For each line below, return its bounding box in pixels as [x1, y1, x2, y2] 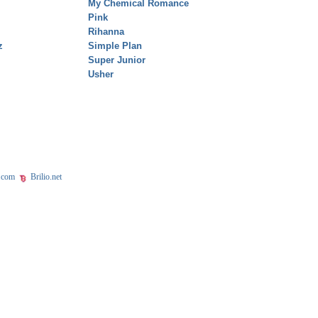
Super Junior [88, 55, 146, 66]
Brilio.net [28, 172, 62, 182]
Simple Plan [88, 40, 142, 52]
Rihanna [88, 26, 124, 38]
